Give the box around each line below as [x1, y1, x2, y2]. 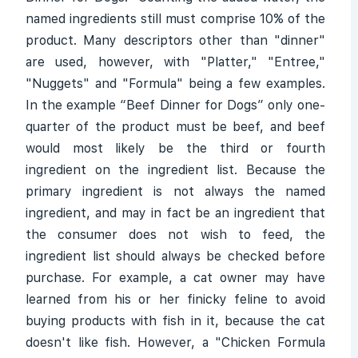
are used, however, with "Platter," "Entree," [26, 54, 325, 70]
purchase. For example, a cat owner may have [26, 270, 325, 285]
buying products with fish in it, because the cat [26, 313, 325, 328]
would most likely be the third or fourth [26, 141, 325, 156]
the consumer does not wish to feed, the [26, 227, 325, 242]
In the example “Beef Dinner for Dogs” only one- [26, 97, 325, 113]
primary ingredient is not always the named [26, 184, 325, 199]
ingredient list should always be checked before [26, 249, 325, 264]
